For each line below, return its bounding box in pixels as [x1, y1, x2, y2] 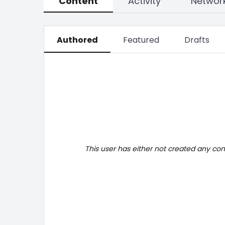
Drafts [184, 34, 209, 46]
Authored [57, 34, 98, 46]
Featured [123, 34, 159, 46]
